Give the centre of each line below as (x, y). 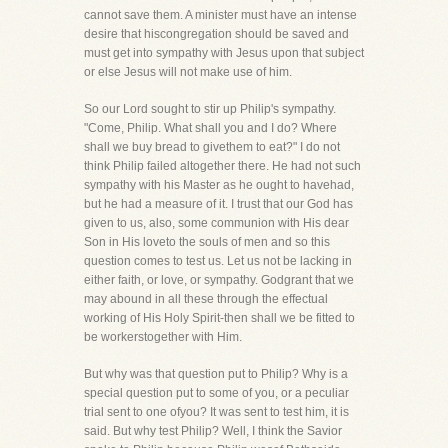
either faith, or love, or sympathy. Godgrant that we (219, 280)
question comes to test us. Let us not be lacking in (218, 261)
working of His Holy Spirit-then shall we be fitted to (219, 318)
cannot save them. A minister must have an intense (220, 15)
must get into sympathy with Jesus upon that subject (224, 53)
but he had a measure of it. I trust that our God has (218, 204)
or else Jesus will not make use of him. (188, 72)
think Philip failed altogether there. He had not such (222, 166)
